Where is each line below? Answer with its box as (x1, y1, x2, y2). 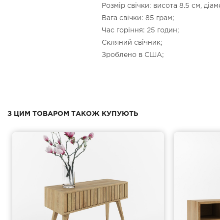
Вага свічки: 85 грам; (102, 15, 174, 21)
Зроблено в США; (102, 52, 164, 58)
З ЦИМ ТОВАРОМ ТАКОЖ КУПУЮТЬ (7, 111, 138, 117)
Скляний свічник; (102, 40, 163, 46)
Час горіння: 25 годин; (102, 27, 179, 33)
